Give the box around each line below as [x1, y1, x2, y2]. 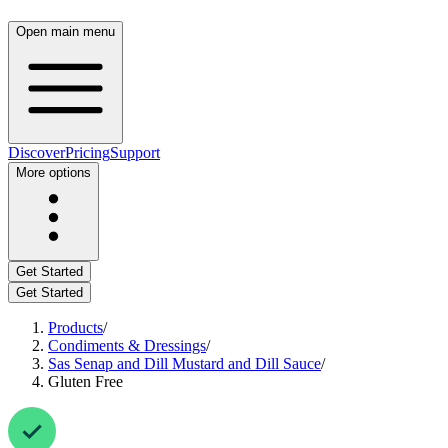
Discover [8, 144, 65, 161]
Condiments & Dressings [48, 337, 206, 354]
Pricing [65, 144, 110, 161]
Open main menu [16, 24, 115, 39]
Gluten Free [48, 373, 123, 390]
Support [110, 144, 160, 161]
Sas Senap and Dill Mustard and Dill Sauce [48, 355, 321, 372]
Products [48, 319, 103, 336]
